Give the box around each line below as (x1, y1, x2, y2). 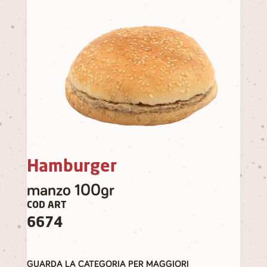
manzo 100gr (26, 182, 114, 199)
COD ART (26, 200, 66, 210)
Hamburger (26, 159, 117, 175)
